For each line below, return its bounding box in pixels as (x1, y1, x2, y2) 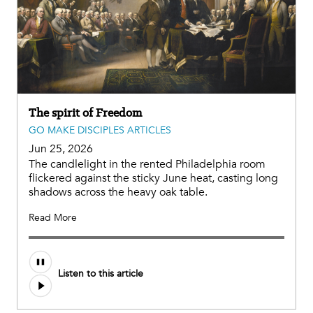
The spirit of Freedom (29, 104, 142, 120)
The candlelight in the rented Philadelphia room (29, 156, 265, 172)
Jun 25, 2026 (29, 140, 93, 156)
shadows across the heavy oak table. (29, 184, 208, 200)
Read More (29, 210, 77, 224)
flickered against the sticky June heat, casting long (29, 170, 278, 186)
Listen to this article (58, 267, 143, 281)
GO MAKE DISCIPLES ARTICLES (29, 123, 171, 137)
